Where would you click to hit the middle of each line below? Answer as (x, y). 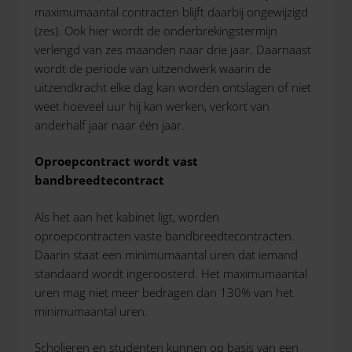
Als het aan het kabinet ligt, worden (127, 216)
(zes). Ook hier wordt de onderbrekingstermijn (156, 30)
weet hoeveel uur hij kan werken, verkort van (152, 106)
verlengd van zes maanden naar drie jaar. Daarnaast (173, 49)
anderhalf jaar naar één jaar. (110, 125)
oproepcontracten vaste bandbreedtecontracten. (165, 235)
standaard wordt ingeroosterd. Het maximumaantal (171, 273)
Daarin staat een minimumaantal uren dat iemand (166, 254)
